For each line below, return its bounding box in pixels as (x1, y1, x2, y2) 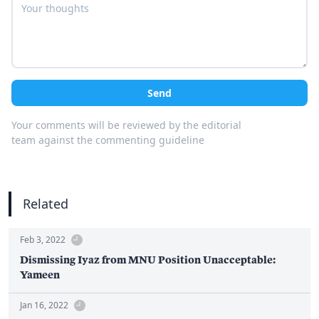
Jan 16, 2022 (20, 299, 68, 312)
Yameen (20, 268, 60, 281)
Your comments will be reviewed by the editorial (11, 118, 241, 132)
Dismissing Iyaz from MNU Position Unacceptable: (20, 253, 276, 266)
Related (23, 195, 68, 213)
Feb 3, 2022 (20, 234, 66, 246)
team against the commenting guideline (11, 133, 204, 147)
